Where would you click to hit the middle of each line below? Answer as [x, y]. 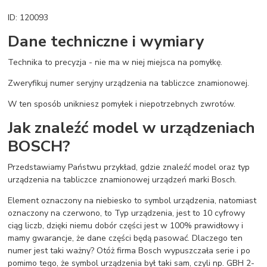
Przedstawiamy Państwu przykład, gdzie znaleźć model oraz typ [129, 167]
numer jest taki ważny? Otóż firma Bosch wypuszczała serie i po [129, 250]
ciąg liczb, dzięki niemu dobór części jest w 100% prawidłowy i [126, 225]
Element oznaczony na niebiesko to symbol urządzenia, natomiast [132, 200]
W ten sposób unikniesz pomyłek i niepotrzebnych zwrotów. [122, 104]
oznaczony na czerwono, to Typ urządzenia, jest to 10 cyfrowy [127, 213]
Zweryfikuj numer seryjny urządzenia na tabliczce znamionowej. [129, 83]
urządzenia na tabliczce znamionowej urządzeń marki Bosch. [122, 179]
